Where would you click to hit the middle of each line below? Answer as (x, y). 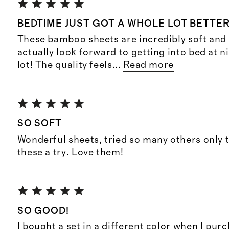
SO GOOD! (43, 211)
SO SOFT (40, 124)
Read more (149, 65)
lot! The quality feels (65, 65)
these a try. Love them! (70, 152)
